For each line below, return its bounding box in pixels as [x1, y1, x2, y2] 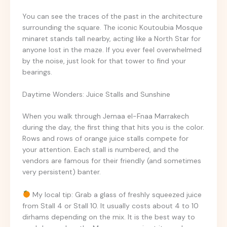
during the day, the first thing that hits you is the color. [22, 123, 204, 132]
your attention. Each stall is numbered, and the [22, 145, 179, 155]
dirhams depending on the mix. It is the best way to [22, 212, 195, 221]
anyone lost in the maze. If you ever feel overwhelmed [22, 45, 202, 54]
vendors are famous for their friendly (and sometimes [22, 156, 201, 166]
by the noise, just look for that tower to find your [22, 56, 186, 65]
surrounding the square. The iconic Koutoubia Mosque [22, 22, 203, 32]
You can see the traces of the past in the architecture [22, 11, 203, 21]
